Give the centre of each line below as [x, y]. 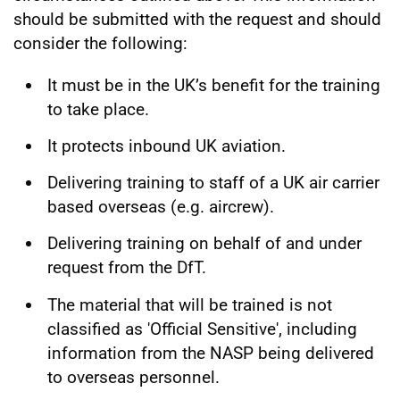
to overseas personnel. [133, 377]
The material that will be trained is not [190, 304]
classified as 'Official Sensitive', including [202, 329]
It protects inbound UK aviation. [167, 146]
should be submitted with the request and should [197, 19]
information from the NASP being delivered [211, 353]
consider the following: [100, 43]
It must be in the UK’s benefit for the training [214, 85]
